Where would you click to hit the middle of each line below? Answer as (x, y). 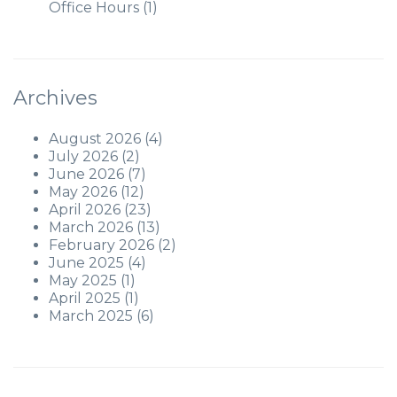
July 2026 (83, 156)
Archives (55, 98)
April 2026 (85, 210)
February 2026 (101, 245)
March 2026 (91, 227)
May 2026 (83, 192)
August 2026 (95, 139)
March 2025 (91, 316)
